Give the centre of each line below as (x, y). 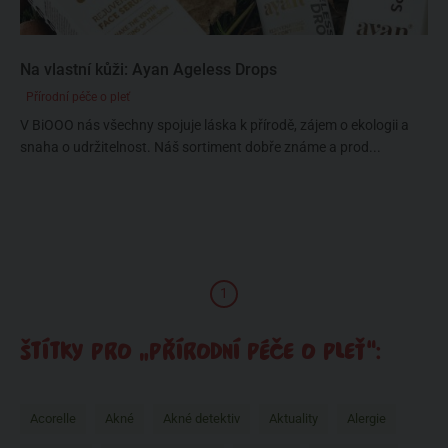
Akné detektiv (201, 418)
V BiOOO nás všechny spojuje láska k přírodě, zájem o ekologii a (214, 125)
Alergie (366, 418)
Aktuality (293, 418)
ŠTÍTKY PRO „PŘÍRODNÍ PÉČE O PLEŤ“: (200, 351)
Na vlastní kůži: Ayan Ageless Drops (148, 69)
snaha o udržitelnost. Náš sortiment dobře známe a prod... (200, 147)
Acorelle (53, 418)
